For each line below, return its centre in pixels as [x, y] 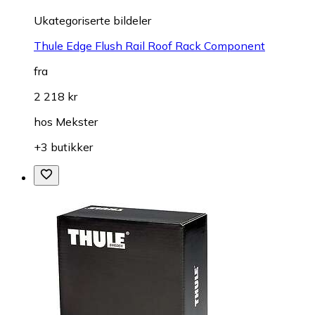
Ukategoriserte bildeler [92, 21]
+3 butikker [63, 147]
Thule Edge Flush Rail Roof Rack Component [149, 46]
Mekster [77, 122]
